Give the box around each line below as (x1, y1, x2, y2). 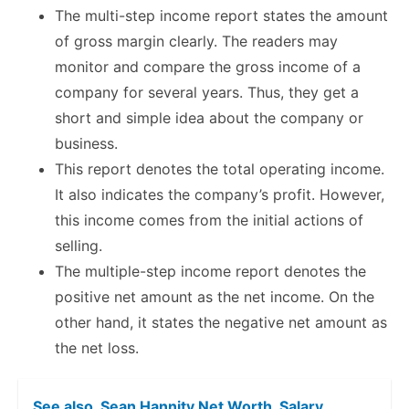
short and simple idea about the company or (55, 109, 363, 128)
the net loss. (55, 339, 139, 358)
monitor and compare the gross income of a (55, 58, 361, 77)
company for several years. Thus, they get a (55, 83, 359, 102)
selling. (55, 236, 102, 256)
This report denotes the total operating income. (55, 160, 384, 179)
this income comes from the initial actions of (55, 211, 363, 230)
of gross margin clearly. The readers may (55, 32, 338, 51)
